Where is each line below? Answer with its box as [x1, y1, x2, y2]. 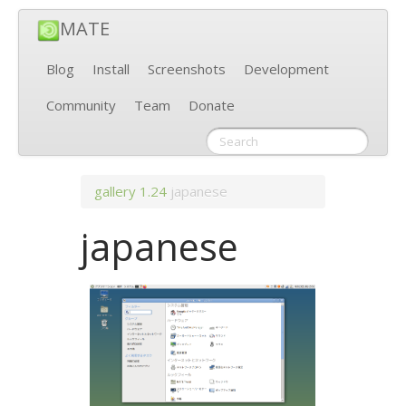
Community [46, 96, 116, 115]
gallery [94, 182, 137, 201]
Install [92, 60, 130, 79]
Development [244, 60, 329, 79]
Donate [188, 96, 235, 115]
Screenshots [148, 60, 226, 79]
